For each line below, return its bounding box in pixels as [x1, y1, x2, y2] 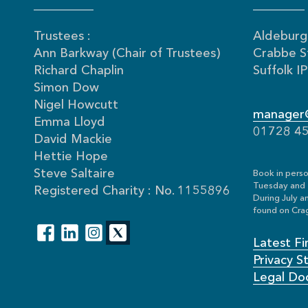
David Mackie [33, 133, 112, 146]
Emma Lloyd [33, 116, 105, 129]
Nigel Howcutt [33, 99, 118, 112]
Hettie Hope [33, 151, 108, 164]
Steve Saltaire [33, 168, 115, 181]
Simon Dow [33, 82, 99, 95]
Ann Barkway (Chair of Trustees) [33, 47, 220, 60]
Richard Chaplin [33, 65, 124, 78]
